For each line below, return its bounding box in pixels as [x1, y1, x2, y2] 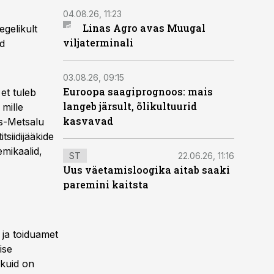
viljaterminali [63, 36, 133, 49]
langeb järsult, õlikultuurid [63, 100, 197, 113]
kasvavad [63, 114, 113, 127]
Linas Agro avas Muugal [82, 21, 206, 34]
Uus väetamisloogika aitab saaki [63, 163, 230, 176]
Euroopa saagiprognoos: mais [63, 85, 213, 98]
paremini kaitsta [63, 178, 149, 191]
